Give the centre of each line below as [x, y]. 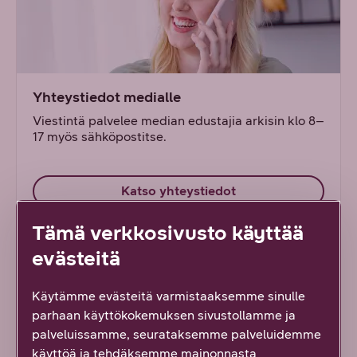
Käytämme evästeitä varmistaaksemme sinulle [169, 296]
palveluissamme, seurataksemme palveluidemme [177, 334]
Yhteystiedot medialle [107, 97]
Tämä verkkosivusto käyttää [168, 232]
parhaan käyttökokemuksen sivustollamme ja [164, 315]
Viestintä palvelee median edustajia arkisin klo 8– [178, 121]
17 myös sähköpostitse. [100, 137]
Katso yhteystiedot [178, 191]
